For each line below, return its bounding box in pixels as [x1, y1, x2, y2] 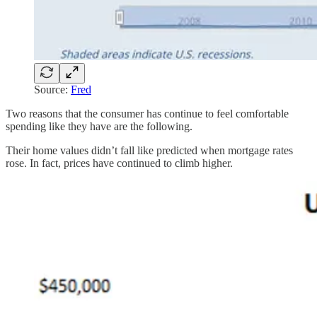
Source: [34, 83, 71, 96]
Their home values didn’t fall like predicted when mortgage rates [6, 144, 293, 156]
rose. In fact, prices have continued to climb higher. [6, 156, 233, 169]
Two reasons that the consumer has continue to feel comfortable [6, 107, 289, 120]
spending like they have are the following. [6, 120, 192, 132]
